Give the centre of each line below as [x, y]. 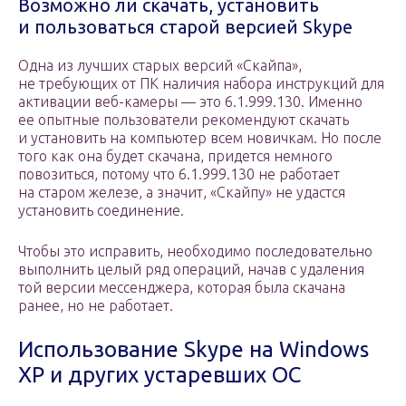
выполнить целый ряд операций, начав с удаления [191, 270]
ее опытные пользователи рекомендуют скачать [184, 120]
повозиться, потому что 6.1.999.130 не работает [179, 174]
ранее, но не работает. [96, 306]
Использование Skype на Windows [193, 350]
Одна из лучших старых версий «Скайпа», [160, 66]
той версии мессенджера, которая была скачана [182, 288]
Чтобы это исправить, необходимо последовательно [195, 251]
